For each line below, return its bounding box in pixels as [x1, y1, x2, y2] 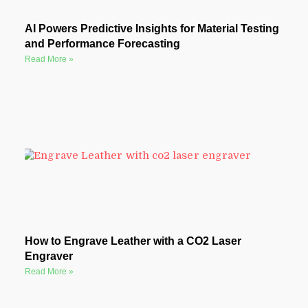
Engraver [24, 250, 73, 262]
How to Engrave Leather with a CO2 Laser [24, 234, 241, 247]
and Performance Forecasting [24, 38, 180, 50]
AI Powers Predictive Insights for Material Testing [24, 23, 279, 35]
